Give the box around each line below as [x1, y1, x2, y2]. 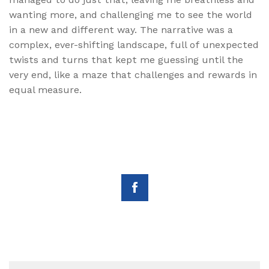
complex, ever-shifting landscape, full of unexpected [9, 39, 259, 51]
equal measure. [9, 84, 82, 96]
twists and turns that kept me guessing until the [9, 54, 243, 66]
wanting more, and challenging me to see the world [9, 9, 252, 21]
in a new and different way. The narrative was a [9, 24, 233, 36]
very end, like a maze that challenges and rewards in [9, 69, 257, 81]
